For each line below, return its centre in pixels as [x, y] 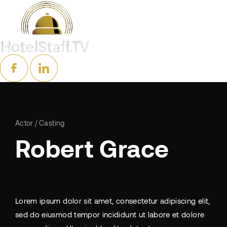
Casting [52, 123]
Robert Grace [92, 148]
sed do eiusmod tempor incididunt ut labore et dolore [110, 214]
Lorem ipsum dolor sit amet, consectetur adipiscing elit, [113, 201]
